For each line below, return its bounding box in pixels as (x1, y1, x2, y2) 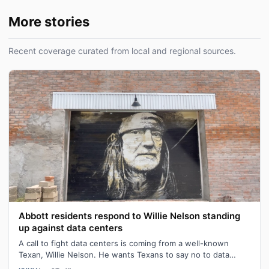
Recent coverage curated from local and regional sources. (8, 46, 236, 56)
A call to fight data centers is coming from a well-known (19, 238, 229, 249)
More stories (8, 14, 89, 29)
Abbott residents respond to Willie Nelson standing (19, 210, 240, 222)
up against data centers (19, 222, 122, 234)
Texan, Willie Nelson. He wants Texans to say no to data (19, 250, 229, 260)
